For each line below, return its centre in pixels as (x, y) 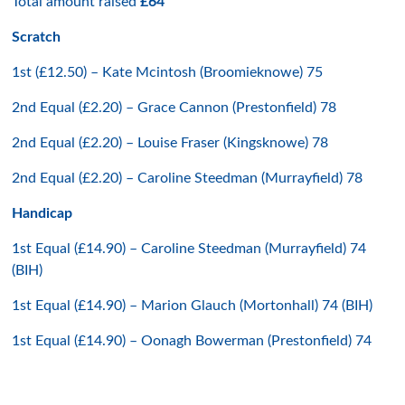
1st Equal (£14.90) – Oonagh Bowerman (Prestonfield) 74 (192, 341)
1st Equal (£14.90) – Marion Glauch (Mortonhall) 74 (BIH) (193, 306)
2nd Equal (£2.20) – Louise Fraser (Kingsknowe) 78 (170, 143)
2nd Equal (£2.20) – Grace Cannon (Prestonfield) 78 (174, 108)
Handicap (42, 213)
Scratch (37, 37)
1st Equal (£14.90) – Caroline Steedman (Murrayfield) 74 (189, 249)
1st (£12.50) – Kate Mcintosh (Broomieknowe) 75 (168, 72)
